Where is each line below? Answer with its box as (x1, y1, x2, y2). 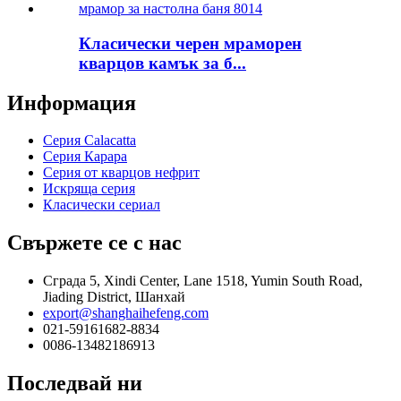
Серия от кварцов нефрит (43, 165, 200, 181)
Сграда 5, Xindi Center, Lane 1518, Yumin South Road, (43, 273, 363, 289)
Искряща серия (43, 181, 135, 197)
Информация (7, 90, 136, 115)
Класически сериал (43, 197, 160, 213)
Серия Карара (43, 149, 127, 165)
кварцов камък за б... (79, 53, 246, 73)
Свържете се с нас (7, 231, 182, 255)
